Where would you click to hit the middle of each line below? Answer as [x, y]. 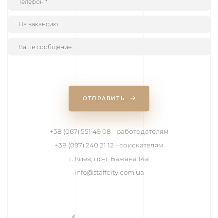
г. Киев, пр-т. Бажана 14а [109, 159]
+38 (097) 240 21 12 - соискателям [109, 145]
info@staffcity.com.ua [109, 172]
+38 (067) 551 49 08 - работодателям [109, 131]
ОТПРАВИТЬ [105, 99]
